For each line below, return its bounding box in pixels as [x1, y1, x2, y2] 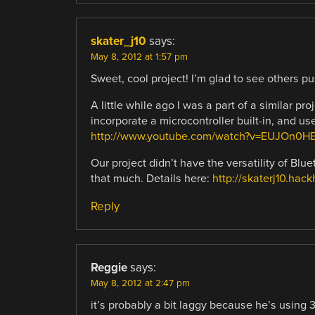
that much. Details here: [90, 171, 212, 186]
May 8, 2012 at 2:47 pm [90, 278, 190, 290]
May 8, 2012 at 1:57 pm [90, 51, 188, 63]
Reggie [90, 260, 127, 276]
